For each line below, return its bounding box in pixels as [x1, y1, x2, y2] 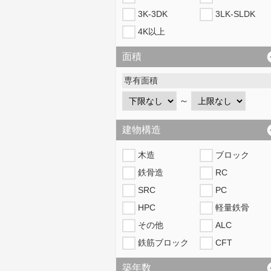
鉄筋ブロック [138, 238, 189, 247]
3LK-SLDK [215, 9, 255, 19]
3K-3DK [138, 9, 168, 19]
